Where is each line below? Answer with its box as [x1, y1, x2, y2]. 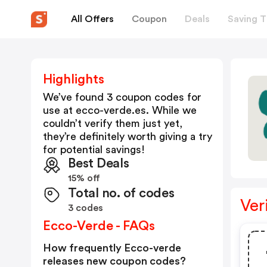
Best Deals [68, 157, 129, 170]
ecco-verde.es [76, 105, 146, 116]
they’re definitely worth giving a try [43, 131, 212, 142]
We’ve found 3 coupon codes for [43, 92, 201, 103]
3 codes [68, 203, 103, 213]
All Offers [71, 14, 114, 24]
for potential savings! [43, 144, 145, 155]
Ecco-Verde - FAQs [43, 219, 155, 232]
